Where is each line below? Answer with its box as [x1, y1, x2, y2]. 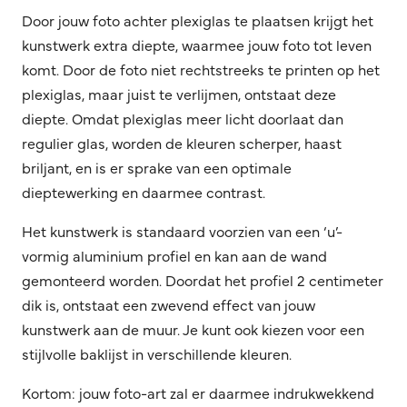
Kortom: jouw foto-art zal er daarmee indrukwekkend [22, 382, 374, 402]
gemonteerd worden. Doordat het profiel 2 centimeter [22, 269, 383, 290]
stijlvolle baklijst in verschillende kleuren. [22, 342, 292, 363]
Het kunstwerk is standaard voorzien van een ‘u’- [22, 220, 342, 241]
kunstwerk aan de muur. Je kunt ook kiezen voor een [22, 318, 364, 339]
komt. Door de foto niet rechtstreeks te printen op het [22, 58, 380, 79]
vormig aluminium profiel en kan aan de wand [22, 244, 327, 265]
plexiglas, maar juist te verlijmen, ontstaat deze [22, 83, 336, 104]
